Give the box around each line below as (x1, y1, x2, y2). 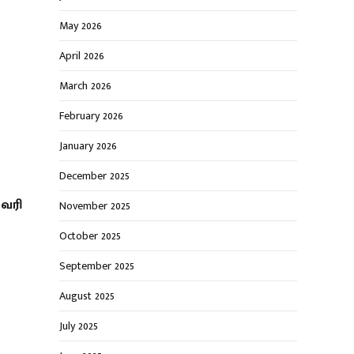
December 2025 (59, 167, 130, 186)
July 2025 (59, 317, 98, 336)
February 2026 (59, 107, 123, 126)
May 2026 (59, 17, 102, 36)
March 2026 (59, 77, 111, 96)
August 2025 (59, 287, 115, 306)
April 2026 (59, 47, 104, 66)
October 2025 (59, 227, 121, 246)
